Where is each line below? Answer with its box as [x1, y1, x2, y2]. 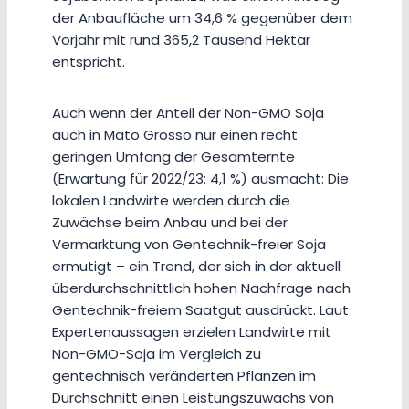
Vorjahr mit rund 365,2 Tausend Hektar [52, 30, 310, 50]
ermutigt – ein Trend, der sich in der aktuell [52, 257, 341, 277]
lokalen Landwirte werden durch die [52, 191, 290, 211]
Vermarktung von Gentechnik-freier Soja [52, 235, 326, 255]
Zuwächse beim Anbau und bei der [52, 213, 288, 233]
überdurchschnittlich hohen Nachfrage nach [52, 278, 351, 299]
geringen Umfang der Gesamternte [52, 147, 295, 167]
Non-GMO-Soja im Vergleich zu [52, 344, 261, 364]
